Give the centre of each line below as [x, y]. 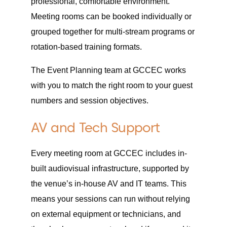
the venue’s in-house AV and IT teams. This [108, 184]
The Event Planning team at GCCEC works [108, 70]
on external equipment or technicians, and [106, 214]
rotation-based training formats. [86, 47]
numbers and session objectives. [89, 101]
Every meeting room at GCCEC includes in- [109, 154]
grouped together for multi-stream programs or [112, 32]
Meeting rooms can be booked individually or [111, 17]
